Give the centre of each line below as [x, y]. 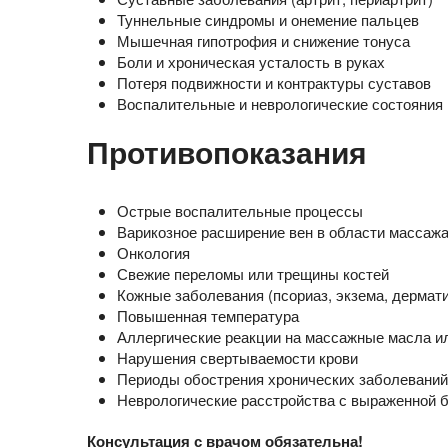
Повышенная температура [208, 316]
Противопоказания [227, 152]
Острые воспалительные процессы [240, 211]
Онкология [153, 253]
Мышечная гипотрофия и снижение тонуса [263, 41]
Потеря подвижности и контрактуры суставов [274, 83]
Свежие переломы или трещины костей [253, 274]
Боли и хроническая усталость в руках [251, 62]
